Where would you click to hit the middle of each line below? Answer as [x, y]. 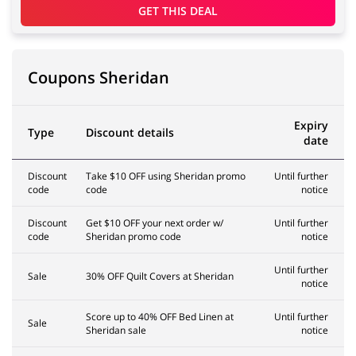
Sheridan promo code [133, 237]
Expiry [311, 126]
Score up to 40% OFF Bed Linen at [160, 317]
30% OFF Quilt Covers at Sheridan [160, 277]
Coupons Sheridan [99, 78]
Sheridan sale [116, 331]
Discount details [130, 133]
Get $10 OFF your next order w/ [155, 223]
